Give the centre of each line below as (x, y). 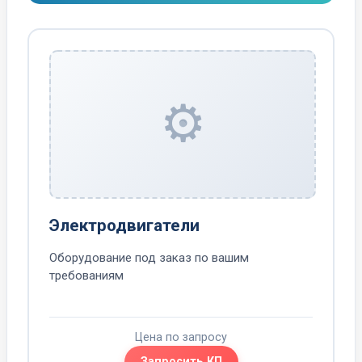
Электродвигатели (124, 225)
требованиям (86, 276)
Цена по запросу (181, 338)
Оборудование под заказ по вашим (149, 258)
